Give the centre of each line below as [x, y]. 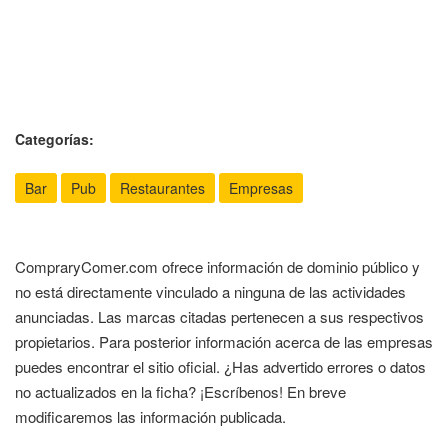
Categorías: [54, 139]
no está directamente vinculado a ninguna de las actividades [210, 291]
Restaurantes [162, 188]
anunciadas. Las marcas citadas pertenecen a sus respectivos [219, 316]
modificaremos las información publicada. [150, 416]
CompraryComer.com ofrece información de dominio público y [217, 266]
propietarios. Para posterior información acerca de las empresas [224, 341]
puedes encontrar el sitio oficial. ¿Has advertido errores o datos [220, 366]
